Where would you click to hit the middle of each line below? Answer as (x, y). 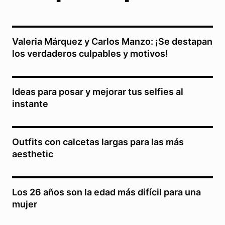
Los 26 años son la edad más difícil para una (106, 192)
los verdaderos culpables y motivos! (90, 54)
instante (30, 104)
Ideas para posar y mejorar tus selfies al (98, 92)
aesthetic (33, 154)
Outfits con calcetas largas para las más (98, 142)
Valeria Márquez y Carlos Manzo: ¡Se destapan (112, 42)
